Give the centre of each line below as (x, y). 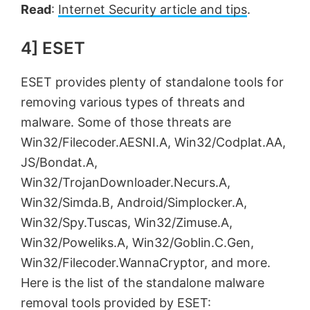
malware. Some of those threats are (126, 122)
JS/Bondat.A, (59, 163)
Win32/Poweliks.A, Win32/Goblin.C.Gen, (137, 243)
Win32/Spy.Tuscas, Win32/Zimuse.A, (127, 223)
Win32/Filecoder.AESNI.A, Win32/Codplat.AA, (153, 143)
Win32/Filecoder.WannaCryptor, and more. (146, 263)
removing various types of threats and (133, 102)
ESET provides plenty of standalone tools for (152, 82)
